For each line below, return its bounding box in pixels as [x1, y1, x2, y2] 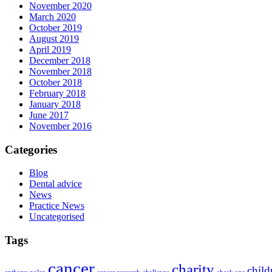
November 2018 [29, 66, 92, 76]
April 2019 [29, 44, 71, 55]
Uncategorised [29, 211, 84, 222]
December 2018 [29, 55, 90, 66]
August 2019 [29, 33, 79, 44]
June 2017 [29, 109, 69, 120]
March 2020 [29, 11, 76, 22]
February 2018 [29, 87, 86, 98]
